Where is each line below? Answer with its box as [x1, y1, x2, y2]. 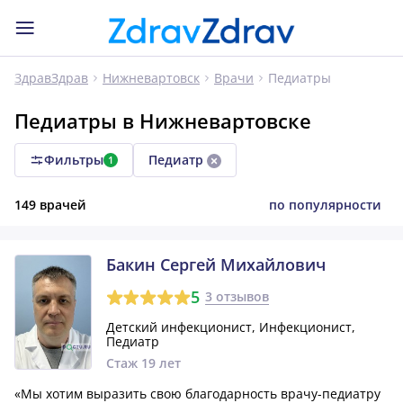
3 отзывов [204, 288, 269, 306]
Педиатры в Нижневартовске [14, 107, 311, 134]
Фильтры [44, 151, 103, 168]
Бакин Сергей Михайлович [106, 254, 326, 275]
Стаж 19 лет [106, 354, 181, 372]
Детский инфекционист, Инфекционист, [106, 318, 355, 336]
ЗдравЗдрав [14, 69, 88, 86]
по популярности [269, 196, 381, 213]
